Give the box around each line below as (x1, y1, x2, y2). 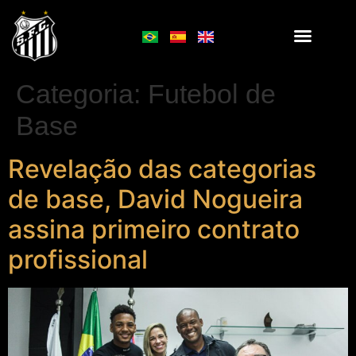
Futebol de (148, 79, 276, 109)
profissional (8, 244, 148, 275)
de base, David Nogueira (8, 184, 303, 215)
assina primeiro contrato (8, 214, 300, 245)
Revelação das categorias (8, 153, 316, 184)
